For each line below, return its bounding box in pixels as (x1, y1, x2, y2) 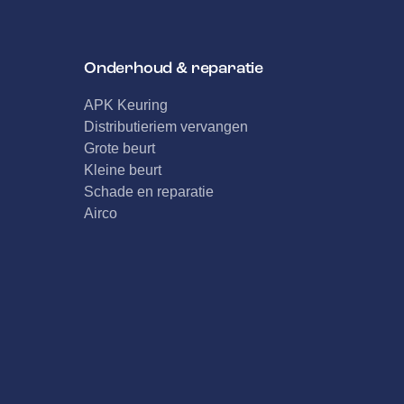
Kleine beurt (83, 162, 161, 178)
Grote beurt (83, 141, 155, 156)
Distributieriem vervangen (83, 119, 248, 134)
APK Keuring (83, 97, 168, 113)
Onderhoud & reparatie (83, 58, 264, 78)
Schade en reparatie (83, 184, 214, 199)
